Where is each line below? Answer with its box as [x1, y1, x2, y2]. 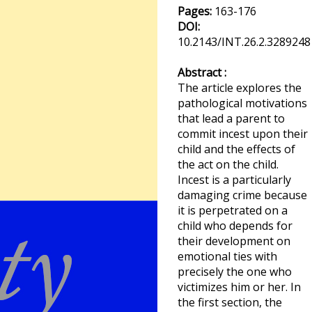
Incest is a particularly [178, 172, 291, 187]
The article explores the [178, 80, 302, 95]
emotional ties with [178, 249, 277, 264]
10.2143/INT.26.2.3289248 [178, 34, 311, 49]
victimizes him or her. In [178, 279, 301, 295]
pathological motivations [178, 95, 307, 111]
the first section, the [178, 295, 282, 310]
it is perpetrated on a [178, 203, 288, 218]
